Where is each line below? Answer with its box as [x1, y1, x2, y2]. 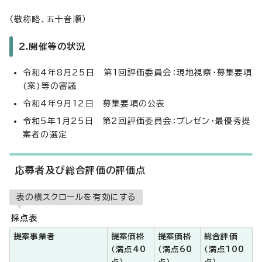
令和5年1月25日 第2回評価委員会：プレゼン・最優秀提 [23, 116, 251, 125]
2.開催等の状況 [19, 42, 86, 51]
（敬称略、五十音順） [9, 15, 87, 23]
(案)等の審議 [23, 81, 77, 90]
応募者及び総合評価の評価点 [15, 165, 146, 175]
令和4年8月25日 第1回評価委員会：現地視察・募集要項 [23, 68, 253, 77]
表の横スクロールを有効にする [16, 192, 136, 201]
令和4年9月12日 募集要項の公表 [23, 99, 166, 108]
